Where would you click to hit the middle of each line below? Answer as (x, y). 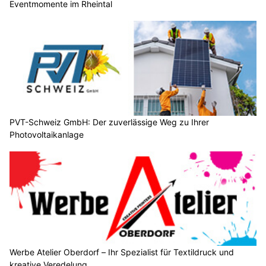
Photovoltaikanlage (47, 134)
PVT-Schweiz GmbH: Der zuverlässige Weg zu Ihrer (109, 122)
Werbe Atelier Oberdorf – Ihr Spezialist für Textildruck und (122, 252)
